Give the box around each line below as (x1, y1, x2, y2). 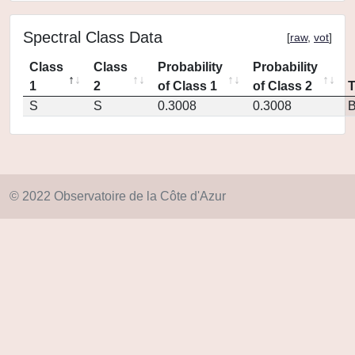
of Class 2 (253, 79, 312, 93)
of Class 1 (158, 79, 217, 93)
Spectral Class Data (23, 29, 162, 46)
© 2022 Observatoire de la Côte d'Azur (10, 189, 226, 203)
